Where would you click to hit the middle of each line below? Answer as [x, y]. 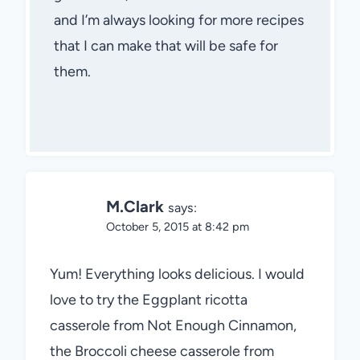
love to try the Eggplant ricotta [149, 300]
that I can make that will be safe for [166, 45]
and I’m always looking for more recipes [179, 20]
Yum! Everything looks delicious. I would [177, 274]
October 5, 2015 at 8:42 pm [178, 226]
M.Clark [135, 206]
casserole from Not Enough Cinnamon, [173, 326]
